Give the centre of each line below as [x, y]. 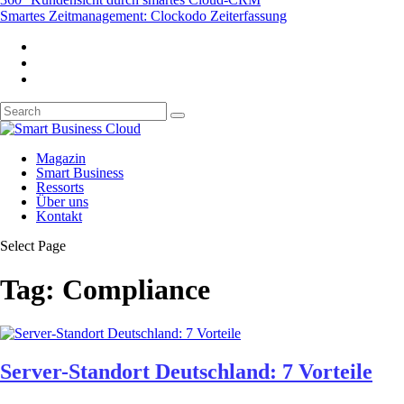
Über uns [62, 201]
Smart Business [80, 172]
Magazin [61, 158]
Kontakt [59, 216]
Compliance [136, 289]
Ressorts [60, 187]
